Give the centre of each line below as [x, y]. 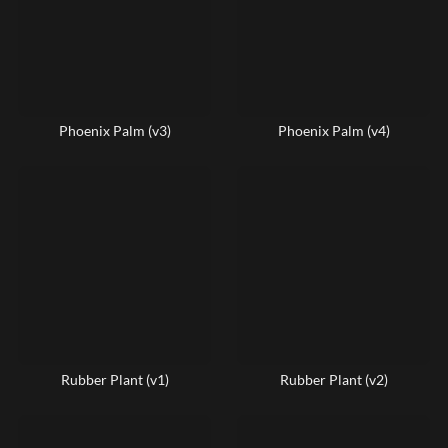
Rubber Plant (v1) [114, 379]
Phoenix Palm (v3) [114, 130]
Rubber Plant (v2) [333, 379]
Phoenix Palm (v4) [333, 130]
